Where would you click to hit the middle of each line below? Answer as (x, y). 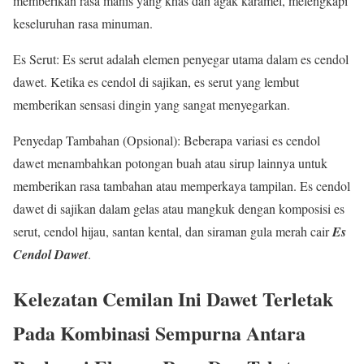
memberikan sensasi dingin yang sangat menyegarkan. (152, 104)
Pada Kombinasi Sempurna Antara (159, 332)
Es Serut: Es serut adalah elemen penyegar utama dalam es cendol (181, 58)
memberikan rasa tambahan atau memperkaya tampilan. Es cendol (182, 185)
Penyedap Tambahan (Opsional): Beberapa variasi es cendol (167, 140)
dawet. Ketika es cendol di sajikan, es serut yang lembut (156, 81)
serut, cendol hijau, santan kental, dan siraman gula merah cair (171, 231)
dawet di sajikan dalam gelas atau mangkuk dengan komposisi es (179, 208)
